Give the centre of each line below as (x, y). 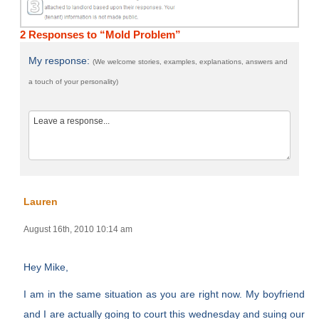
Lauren (41, 201)
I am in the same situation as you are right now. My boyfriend (164, 294)
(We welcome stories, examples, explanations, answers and (190, 61)
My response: (61, 60)
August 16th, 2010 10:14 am (78, 229)
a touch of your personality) (74, 81)
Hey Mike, (46, 267)
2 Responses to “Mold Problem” (101, 34)
